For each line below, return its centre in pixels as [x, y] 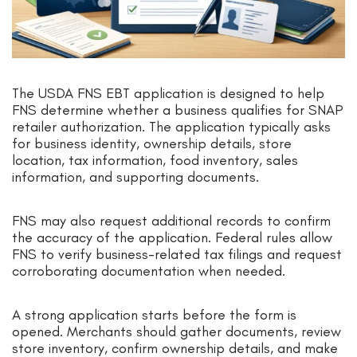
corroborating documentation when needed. [149, 271]
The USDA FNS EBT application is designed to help [168, 94]
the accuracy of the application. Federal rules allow [172, 238]
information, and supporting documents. [137, 177]
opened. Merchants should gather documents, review [177, 332]
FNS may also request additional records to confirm [171, 221]
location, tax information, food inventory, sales [155, 161]
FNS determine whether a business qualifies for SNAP [178, 110]
